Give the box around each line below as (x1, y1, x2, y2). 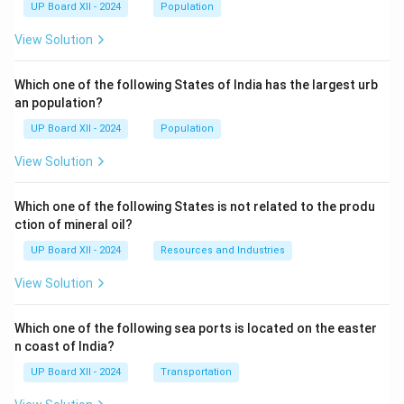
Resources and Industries (161, 244, 285, 256)
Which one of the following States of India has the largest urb (14, 78, 378, 92)
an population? (14, 96, 103, 110)
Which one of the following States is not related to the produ (14, 199, 375, 214)
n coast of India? (14, 339, 115, 353)
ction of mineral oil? (14, 217, 133, 232)
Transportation (161, 366, 232, 378)
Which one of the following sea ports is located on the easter (14, 321, 377, 335)
